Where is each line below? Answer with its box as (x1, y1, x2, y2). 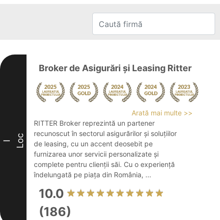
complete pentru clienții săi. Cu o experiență (34, 160, 175, 168)
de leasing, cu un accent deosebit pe (34, 139, 153, 148)
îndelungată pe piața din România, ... (34, 170, 151, 179)
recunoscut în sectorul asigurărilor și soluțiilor (34, 129, 177, 137)
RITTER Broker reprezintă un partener (34, 119, 155, 127)
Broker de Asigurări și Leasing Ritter (39, 63, 192, 73)
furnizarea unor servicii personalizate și (34, 150, 159, 158)
